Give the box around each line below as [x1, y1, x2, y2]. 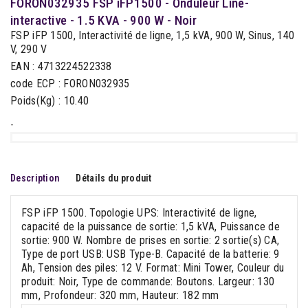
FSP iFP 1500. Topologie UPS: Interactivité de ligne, [21, 206, 257, 220]
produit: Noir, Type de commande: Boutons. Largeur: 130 [21, 275, 275, 289]
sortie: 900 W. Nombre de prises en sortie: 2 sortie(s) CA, [21, 234, 280, 247]
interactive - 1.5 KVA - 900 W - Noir [10, 12, 197, 29]
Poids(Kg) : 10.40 [10, 94, 89, 108]
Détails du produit [76, 173, 152, 184]
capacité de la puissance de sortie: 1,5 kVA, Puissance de [21, 220, 280, 234]
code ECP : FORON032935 [10, 77, 130, 91]
